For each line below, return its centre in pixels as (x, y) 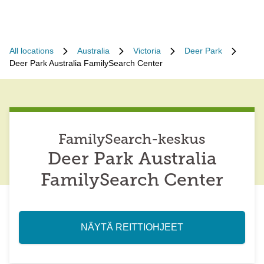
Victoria (147, 51)
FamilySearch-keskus (132, 140)
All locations (32, 51)
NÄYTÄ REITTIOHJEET (132, 227)
